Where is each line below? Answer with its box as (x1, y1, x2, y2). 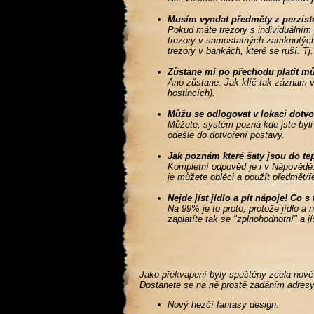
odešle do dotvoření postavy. (168, 130, 285, 140)
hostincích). (168, 88, 216, 98)
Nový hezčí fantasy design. (168, 299, 280, 310)
